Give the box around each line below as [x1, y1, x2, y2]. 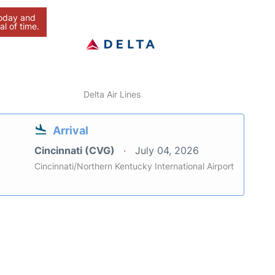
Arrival [53, 123, 88, 137]
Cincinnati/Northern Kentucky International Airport [34, 160, 234, 171]
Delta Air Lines [83, 88, 141, 99]
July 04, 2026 [135, 144, 199, 157]
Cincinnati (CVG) [34, 144, 117, 157]
